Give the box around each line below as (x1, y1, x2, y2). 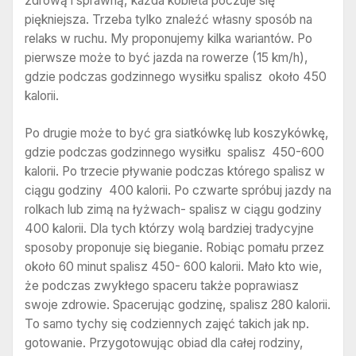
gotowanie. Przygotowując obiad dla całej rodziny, (25, 335, 304, 351)
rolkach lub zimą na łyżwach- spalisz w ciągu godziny (25, 202, 322, 218)
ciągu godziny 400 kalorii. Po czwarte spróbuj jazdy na (25, 183, 331, 199)
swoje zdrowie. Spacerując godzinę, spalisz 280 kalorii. (25, 297, 331, 313)
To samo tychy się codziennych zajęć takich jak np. (25, 316, 309, 332)
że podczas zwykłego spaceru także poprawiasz (25, 278, 299, 294)
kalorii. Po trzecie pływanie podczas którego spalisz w (25, 164, 325, 180)
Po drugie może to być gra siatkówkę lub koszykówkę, (25, 126, 329, 141)
